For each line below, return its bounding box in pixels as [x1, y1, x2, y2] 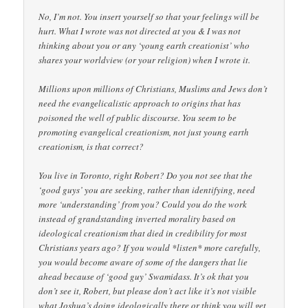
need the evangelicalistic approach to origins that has [38, 96, 241, 109]
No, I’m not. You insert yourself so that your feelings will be [38, 10, 260, 23]
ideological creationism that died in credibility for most [38, 227, 247, 239]
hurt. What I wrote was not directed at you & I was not [38, 24, 241, 37]
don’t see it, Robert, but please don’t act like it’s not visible [38, 285, 257, 297]
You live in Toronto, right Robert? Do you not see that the [38, 169, 253, 181]
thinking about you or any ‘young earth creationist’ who [38, 38, 250, 52]
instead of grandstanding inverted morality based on [38, 212, 236, 225]
